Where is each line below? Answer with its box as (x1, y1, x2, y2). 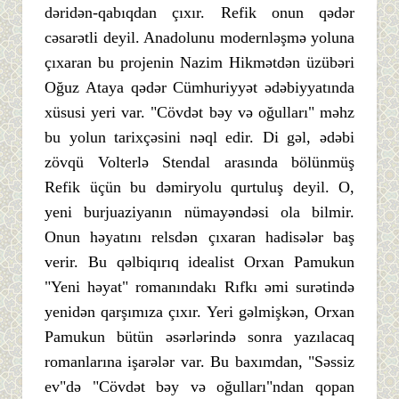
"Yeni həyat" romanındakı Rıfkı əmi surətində (45, 277, 354, 296)
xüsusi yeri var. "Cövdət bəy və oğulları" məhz (45, 102, 354, 121)
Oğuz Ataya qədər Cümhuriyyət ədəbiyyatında (45, 77, 354, 96)
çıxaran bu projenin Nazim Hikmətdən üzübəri (45, 53, 354, 71)
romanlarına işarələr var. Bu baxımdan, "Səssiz (45, 352, 354, 370)
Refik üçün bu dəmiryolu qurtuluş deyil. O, (45, 177, 354, 196)
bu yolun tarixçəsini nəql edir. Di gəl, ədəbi (45, 127, 354, 146)
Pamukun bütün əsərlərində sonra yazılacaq (45, 327, 354, 346)
